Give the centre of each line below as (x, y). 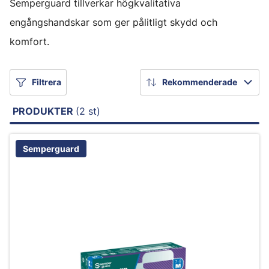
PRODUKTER (44, 111)
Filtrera (47, 82)
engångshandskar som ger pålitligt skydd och (113, 22)
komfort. (29, 41)
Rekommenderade (200, 82)
